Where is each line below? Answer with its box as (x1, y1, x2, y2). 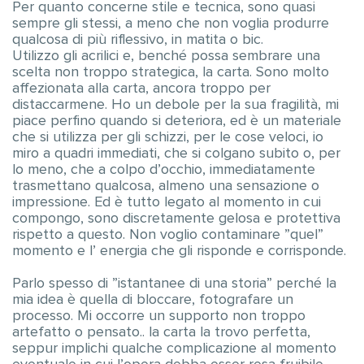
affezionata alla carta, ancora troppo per (12, 81, 271, 96)
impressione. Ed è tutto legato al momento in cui (12, 195, 321, 210)
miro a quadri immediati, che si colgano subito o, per (12, 146, 340, 161)
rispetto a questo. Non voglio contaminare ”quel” (12, 227, 323, 242)
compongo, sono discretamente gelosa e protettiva (12, 211, 340, 226)
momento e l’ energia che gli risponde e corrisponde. (12, 244, 346, 258)
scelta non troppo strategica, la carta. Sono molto (12, 65, 329, 80)
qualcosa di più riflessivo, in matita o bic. (12, 32, 263, 47)
